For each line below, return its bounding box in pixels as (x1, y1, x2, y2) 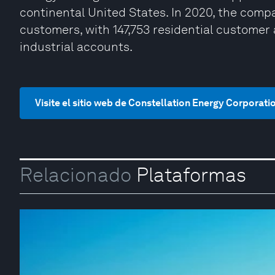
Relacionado (20, 163, 131, 187)
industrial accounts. (20, 39, 133, 54)
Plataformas (131, 163, 246, 187)
